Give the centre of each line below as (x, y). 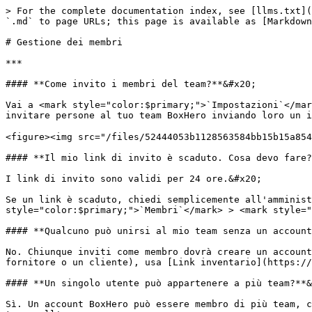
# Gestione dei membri (64, 42)
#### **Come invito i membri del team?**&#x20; (131, 84)
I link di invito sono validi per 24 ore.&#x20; (134, 179)
